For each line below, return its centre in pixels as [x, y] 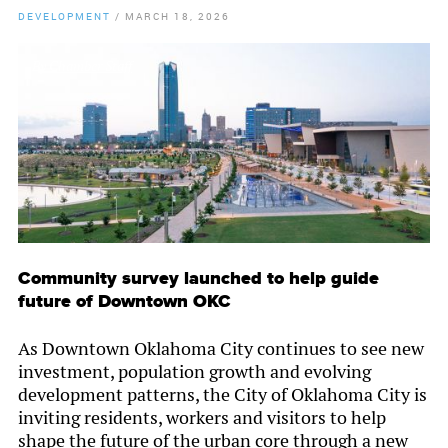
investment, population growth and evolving [194, 372]
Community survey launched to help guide [198, 279]
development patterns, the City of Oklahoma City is [222, 395]
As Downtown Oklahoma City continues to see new [221, 349]
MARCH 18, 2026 [177, 16]
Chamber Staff [90, 66]
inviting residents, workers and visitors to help [202, 418]
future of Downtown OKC [124, 302]
